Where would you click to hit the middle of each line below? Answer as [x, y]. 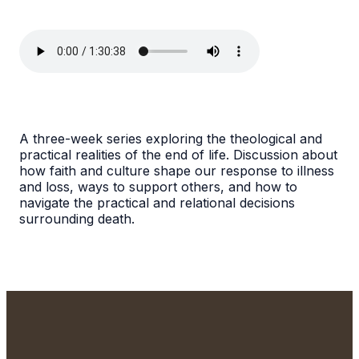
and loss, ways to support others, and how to [158, 187]
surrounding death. [77, 219]
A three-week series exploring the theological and [171, 139]
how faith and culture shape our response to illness [177, 171]
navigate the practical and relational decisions [157, 203]
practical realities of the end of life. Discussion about [178, 155]
